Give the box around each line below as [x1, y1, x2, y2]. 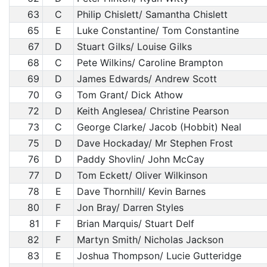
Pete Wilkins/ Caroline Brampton [76, 57, 223, 69]
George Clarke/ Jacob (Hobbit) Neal [76, 121, 241, 133]
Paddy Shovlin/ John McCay [76, 153, 204, 165]
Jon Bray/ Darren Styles [76, 201, 184, 213]
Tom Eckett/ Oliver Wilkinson [76, 169, 207, 181]
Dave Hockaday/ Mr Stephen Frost [76, 137, 233, 149]
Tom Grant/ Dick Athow [76, 89, 183, 101]
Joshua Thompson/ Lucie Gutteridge [76, 250, 241, 262]
